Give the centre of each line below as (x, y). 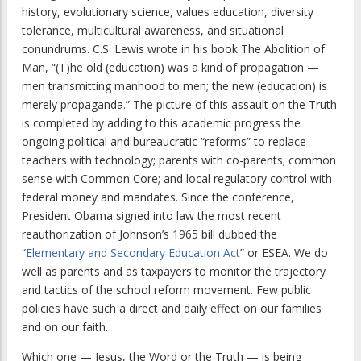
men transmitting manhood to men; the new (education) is (174, 86)
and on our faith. (65, 327)
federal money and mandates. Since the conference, (158, 197)
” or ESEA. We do (284, 253)
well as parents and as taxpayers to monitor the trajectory (174, 272)
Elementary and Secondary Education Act (133, 253)
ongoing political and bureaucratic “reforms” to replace (164, 142)
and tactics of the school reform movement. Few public (166, 290)
